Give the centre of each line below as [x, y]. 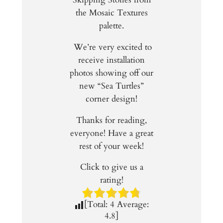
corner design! [111, 99]
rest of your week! [111, 146]
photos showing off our [111, 73]
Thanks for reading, [111, 120]
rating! [111, 180]
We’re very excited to [111, 47]
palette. [111, 25]
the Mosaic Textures [111, 12]
